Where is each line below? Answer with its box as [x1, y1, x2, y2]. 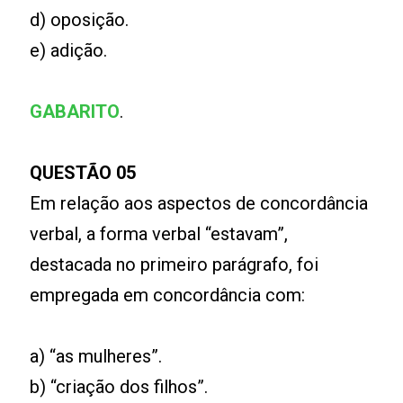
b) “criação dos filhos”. [30, 376, 209, 398]
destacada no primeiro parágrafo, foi [30, 254, 319, 275]
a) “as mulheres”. [30, 345, 163, 367]
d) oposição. [30, 9, 130, 31]
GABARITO [30, 101, 121, 122]
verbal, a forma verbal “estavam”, [30, 223, 289, 245]
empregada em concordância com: [30, 284, 306, 306]
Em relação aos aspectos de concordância [30, 193, 369, 214]
